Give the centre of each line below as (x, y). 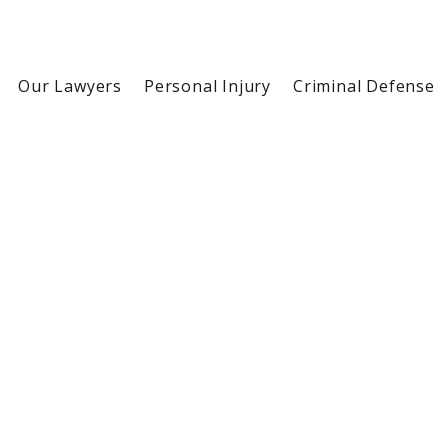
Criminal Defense (364, 86)
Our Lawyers (70, 86)
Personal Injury (208, 86)
